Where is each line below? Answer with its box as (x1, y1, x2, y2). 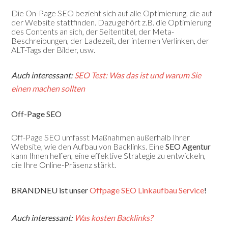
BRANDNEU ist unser (11, 185, 90, 195)
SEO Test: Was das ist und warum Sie (74, 70, 202, 80)
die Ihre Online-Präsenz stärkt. (11, 160, 117, 170)
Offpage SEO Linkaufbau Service (90, 185, 205, 195)
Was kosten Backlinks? (74, 213, 153, 223)
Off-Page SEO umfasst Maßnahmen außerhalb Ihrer (11, 132, 190, 142)
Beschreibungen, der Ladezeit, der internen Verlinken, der (11, 36, 210, 46)
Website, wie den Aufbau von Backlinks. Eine (11, 141, 166, 152)
